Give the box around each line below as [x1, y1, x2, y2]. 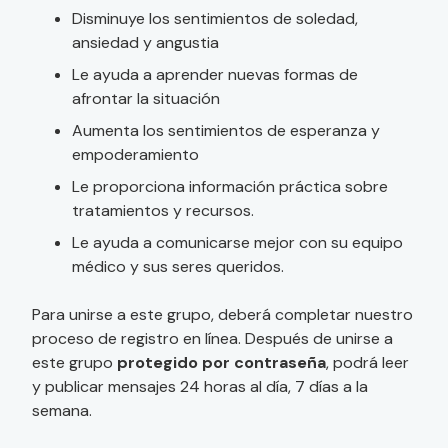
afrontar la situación [72, 88, 220, 109]
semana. [32, 400, 92, 421]
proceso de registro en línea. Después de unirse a [32, 328, 393, 349]
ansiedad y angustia [72, 32, 219, 53]
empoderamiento [72, 144, 199, 165]
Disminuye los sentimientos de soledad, [72, 8, 358, 29]
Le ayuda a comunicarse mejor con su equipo [72, 232, 403, 253]
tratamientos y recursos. [72, 200, 254, 221]
